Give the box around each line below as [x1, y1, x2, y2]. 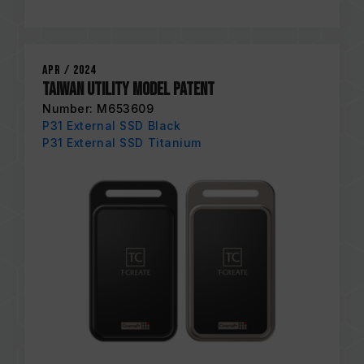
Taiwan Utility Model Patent [42, 78, 214, 101]
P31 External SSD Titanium [42, 135, 201, 149]
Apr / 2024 [42, 62, 96, 78]
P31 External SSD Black [42, 118, 181, 132]
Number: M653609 [42, 101, 154, 115]
